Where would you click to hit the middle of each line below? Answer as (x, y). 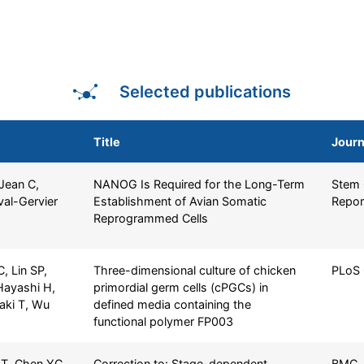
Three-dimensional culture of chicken (194, 270)
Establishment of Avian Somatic (180, 201)
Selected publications (206, 91)
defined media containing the (172, 304)
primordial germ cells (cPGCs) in (180, 287)
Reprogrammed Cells (150, 218)
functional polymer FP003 (163, 321)
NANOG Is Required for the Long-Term (199, 184)
